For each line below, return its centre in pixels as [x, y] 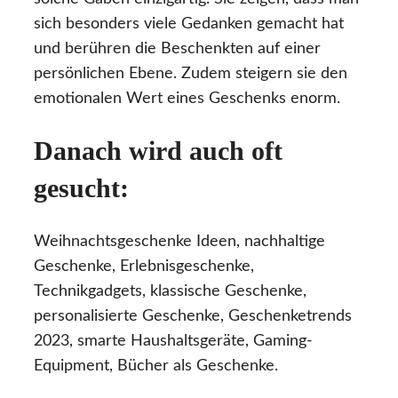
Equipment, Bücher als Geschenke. [156, 366]
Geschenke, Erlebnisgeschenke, [144, 267]
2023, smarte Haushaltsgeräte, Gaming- [173, 342]
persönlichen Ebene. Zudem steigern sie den [191, 73]
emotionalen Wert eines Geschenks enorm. [187, 98]
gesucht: [81, 188]
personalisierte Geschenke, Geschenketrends [193, 317]
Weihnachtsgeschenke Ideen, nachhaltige [179, 242]
